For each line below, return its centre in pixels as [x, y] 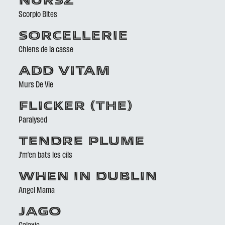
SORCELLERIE [74, 37]
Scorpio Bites [38, 14]
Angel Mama [37, 189]
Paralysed [33, 119]
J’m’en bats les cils [46, 154]
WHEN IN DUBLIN [88, 177]
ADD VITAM [65, 72]
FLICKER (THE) [76, 107]
